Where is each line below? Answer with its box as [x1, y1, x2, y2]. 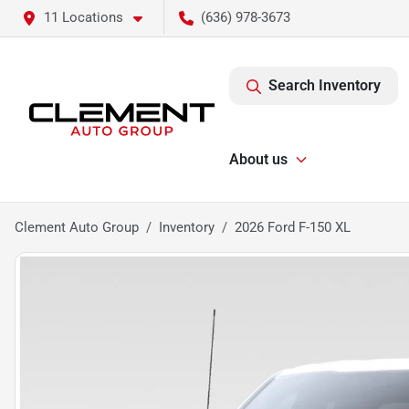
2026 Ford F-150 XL [235, 219, 351, 236]
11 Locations [44, 9, 123, 26]
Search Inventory [268, 77, 381, 94]
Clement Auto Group [15, 219, 139, 236]
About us [229, 151, 288, 168]
